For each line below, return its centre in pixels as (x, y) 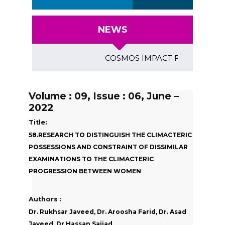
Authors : (45, 199)
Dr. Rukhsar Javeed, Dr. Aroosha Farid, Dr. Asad (107, 212)
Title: (38, 122)
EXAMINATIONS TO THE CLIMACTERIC (91, 159)
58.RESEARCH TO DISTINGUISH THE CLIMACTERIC (110, 135)
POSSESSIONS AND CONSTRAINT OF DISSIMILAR (108, 147)
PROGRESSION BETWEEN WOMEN (85, 171)
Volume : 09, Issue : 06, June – (104, 96)
